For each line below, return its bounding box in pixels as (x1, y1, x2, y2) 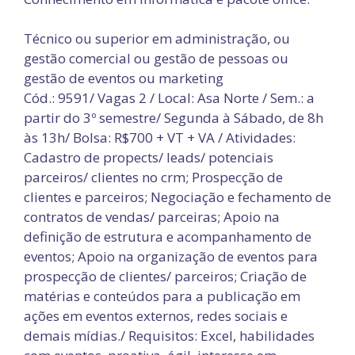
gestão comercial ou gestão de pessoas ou (24, 49, 288, 67)
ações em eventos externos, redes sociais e (24, 307, 288, 325)
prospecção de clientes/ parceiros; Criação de (24, 267, 307, 285)
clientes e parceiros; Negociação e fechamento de (24, 188, 331, 206)
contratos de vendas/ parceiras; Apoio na (24, 208, 280, 226)
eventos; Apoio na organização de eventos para (24, 247, 318, 265)
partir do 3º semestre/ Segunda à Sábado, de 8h (24, 109, 323, 127)
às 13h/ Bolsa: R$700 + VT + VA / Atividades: (24, 128, 296, 147)
